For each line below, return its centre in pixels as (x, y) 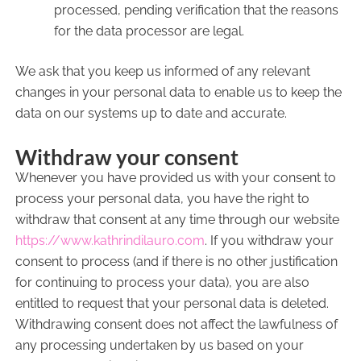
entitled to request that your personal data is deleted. (172, 303)
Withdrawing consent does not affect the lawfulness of (176, 324)
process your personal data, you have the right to (162, 199)
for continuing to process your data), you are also (162, 282)
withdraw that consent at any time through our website (177, 220)
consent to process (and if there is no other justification (176, 261)
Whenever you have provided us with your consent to (175, 178)
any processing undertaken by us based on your (159, 345)
